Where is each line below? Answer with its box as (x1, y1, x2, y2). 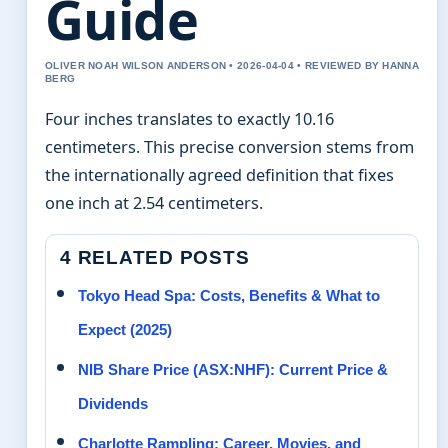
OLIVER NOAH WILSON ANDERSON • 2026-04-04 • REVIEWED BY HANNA (45, 60, 419, 71)
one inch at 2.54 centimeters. (45, 192, 263, 214)
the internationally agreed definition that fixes (45, 164, 394, 186)
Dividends (78, 395, 148, 413)
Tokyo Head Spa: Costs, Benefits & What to (78, 287, 380, 305)
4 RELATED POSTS (60, 247, 250, 269)
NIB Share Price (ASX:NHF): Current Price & (78, 361, 388, 379)
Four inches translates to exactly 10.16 (45, 108, 334, 130)
